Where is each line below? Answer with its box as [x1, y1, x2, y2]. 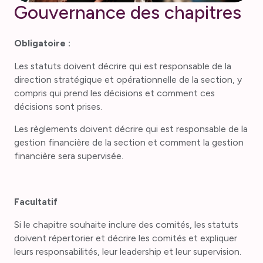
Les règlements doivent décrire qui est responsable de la [14, 123, 248, 135]
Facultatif [14, 195, 58, 207]
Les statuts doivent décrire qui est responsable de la [14, 60, 231, 72]
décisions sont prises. [14, 100, 102, 112]
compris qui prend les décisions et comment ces [14, 87, 215, 99]
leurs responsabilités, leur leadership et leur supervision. [14, 245, 241, 257]
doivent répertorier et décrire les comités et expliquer [14, 232, 237, 244]
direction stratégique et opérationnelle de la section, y [14, 73, 242, 85]
